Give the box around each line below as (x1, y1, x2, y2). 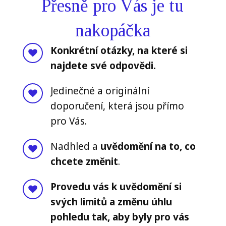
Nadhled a (50, 140, 100, 153)
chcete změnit (50, 155, 118, 168)
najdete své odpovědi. (50, 59, 156, 73)
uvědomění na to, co (100, 140, 196, 153)
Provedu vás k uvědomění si (50, 180, 182, 194)
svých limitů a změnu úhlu (50, 195, 172, 209)
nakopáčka (75, 21, 150, 41)
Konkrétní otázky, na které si (50, 44, 188, 58)
